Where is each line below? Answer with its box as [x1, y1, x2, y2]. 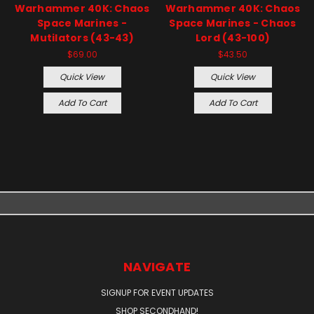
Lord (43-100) [195, 30, 271, 45]
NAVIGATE [123, 257, 191, 275]
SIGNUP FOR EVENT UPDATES [100, 286, 214, 299]
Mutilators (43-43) [30, 30, 134, 45]
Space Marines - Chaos [169, 15, 296, 30]
